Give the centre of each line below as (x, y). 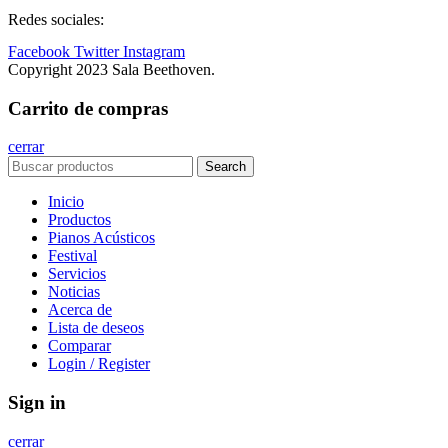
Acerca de (80, 310)
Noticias (74, 292)
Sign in (37, 403)
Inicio (66, 202)
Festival (72, 256)
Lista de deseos (96, 328)
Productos (79, 220)
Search (225, 167)
